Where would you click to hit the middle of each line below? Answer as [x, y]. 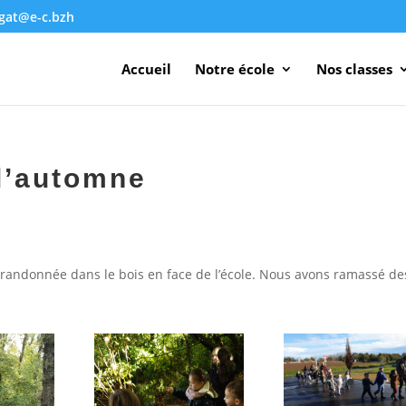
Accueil [146, 69]
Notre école [234, 69]
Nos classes [354, 69]
